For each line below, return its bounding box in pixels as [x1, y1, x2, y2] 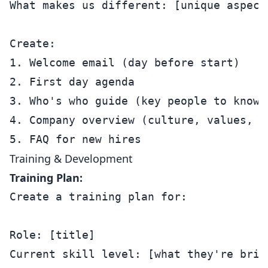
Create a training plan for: [10, 190, 187, 203]
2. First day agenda [10, 75, 135, 88]
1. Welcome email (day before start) [10, 56, 240, 69]
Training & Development [10, 151, 133, 166]
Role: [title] [10, 229, 95, 241]
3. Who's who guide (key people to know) [10, 95, 266, 107]
